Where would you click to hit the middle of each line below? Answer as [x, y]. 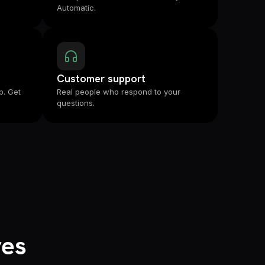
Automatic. [76, 8]
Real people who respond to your [119, 92]
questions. [76, 103]
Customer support [101, 78]
